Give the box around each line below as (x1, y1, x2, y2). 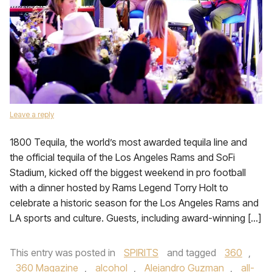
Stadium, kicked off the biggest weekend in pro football (10, 166, 246, 178)
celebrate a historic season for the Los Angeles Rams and (10, 197, 259, 209)
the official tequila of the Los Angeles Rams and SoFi (10, 151, 235, 163)
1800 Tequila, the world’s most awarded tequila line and (10, 136, 247, 148)
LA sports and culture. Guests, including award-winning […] (10, 212, 261, 224)
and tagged (165, 246, 219, 259)
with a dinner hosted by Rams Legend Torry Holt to (10, 182, 228, 194)
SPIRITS (124, 246, 158, 259)
